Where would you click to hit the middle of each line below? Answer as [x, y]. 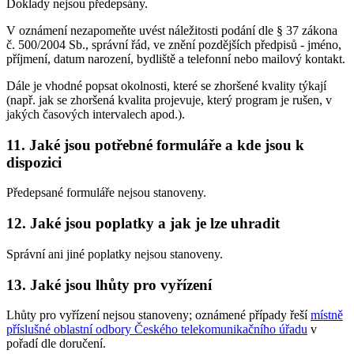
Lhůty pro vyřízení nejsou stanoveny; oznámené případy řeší [158, 315]
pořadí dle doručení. [56, 344]
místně [327, 315]
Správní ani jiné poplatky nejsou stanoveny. [115, 254]
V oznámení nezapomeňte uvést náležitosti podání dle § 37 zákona [172, 30]
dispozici [34, 162]
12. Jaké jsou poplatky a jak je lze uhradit [143, 224]
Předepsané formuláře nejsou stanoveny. [106, 193]
